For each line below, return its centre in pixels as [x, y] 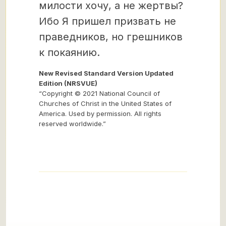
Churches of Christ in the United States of [105, 103]
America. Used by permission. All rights [100, 114]
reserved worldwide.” [72, 124]
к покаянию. [69, 52]
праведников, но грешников [111, 37]
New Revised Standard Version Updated [106, 73]
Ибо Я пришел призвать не [107, 21]
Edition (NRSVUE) [68, 83]
